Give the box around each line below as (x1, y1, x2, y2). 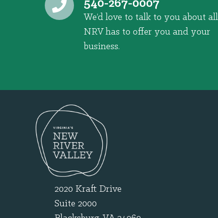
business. (84, 41, 122, 52)
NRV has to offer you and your (84, 27, 210, 37)
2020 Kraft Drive (54, 184, 124, 194)
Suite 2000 (54, 199, 97, 209)
